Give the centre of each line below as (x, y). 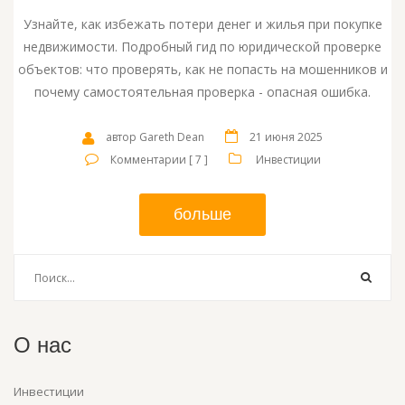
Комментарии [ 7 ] (159, 160)
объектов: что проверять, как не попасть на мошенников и (202, 70)
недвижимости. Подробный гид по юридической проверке (202, 47)
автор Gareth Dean (155, 137)
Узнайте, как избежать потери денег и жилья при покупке (202, 24)
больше (202, 215)
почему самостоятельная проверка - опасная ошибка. (202, 92)
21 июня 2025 (286, 137)
